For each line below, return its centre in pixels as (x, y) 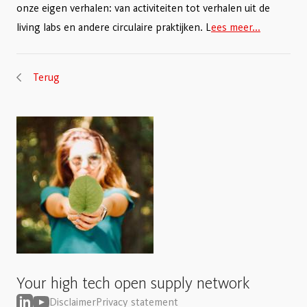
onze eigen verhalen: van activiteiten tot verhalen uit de (143, 8)
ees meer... (236, 27)
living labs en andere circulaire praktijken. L (114, 27)
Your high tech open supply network (133, 283)
